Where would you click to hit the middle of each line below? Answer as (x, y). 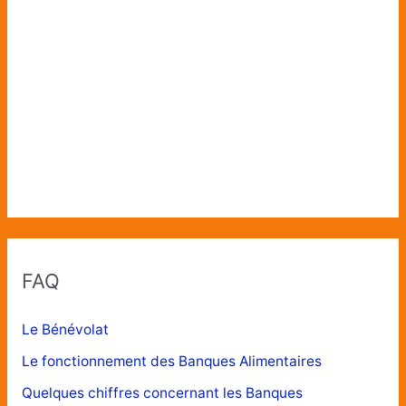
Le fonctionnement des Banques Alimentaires (171, 361)
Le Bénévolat (65, 330)
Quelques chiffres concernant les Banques (162, 392)
